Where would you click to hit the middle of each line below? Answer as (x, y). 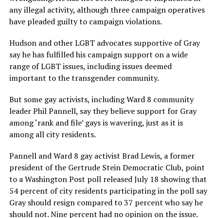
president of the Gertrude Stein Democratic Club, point (107, 168)
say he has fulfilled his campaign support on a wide (98, 55)
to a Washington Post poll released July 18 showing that (108, 179)
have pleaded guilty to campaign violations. (85, 22)
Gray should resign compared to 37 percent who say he (106, 203)
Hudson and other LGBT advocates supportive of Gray (104, 43)
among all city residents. (52, 135)
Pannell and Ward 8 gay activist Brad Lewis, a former (102, 156)
